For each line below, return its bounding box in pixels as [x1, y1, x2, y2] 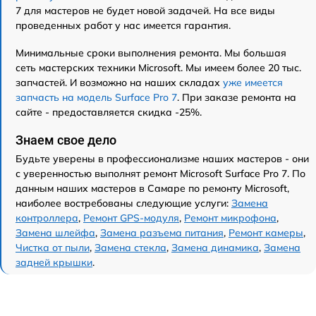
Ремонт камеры [229, 226, 303, 239]
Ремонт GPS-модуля [83, 211, 179, 224]
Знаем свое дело [16, 132, 116, 147]
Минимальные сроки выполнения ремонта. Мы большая [16, 46, 286, 59]
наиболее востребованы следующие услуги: [16, 196, 231, 209]
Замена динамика [171, 241, 259, 254]
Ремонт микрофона [184, 211, 276, 224]
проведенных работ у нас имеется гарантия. [16, 18, 231, 32]
